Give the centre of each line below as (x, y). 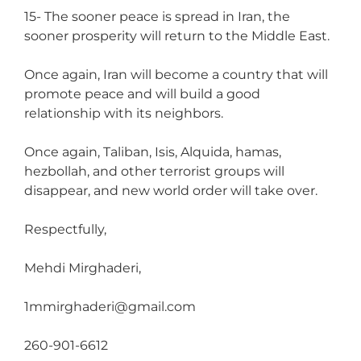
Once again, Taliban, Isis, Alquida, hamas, (153, 151)
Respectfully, (65, 229)
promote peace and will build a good (142, 93)
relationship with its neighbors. (124, 113)
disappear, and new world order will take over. (171, 190)
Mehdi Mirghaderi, (83, 268)
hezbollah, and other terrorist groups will (154, 171)
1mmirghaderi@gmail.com (110, 306)
